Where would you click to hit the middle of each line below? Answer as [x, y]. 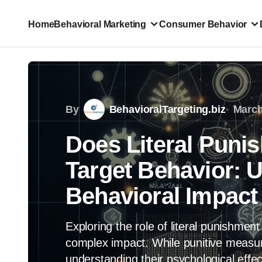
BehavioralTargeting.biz [167, 109]
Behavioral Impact [162, 196]
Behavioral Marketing [100, 24]
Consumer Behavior [203, 24]
